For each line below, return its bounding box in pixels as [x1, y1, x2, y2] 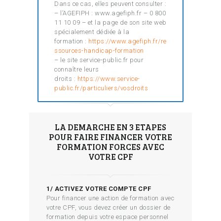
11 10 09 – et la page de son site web [54, 18, 167, 26]
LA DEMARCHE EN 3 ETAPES [55, 121, 166, 133]
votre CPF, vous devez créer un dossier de [46, 203, 171, 211]
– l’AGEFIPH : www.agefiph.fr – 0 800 [54, 9, 166, 17]
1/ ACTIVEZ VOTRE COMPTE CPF [46, 184, 151, 192]
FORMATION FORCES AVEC [57, 141, 164, 152]
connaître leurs [54, 65, 99, 73]
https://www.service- [77, 74, 140, 82]
